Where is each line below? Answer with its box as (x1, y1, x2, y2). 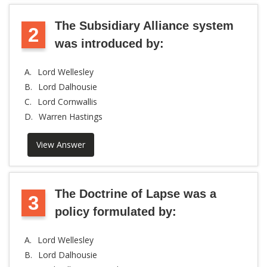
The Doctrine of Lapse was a (55, 187, 216, 200)
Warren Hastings (39, 111, 103, 122)
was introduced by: (55, 37, 164, 50)
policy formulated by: (55, 205, 176, 218)
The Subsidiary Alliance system (55, 19, 234, 32)
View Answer (36, 139, 85, 150)
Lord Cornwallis (38, 96, 97, 107)
